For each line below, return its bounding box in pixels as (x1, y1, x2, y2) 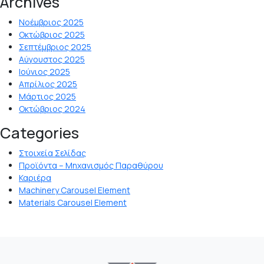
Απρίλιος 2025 (19, 78, 77, 90)
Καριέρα (19, 172, 51, 183)
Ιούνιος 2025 (19, 66, 70, 77)
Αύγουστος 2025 (19, 54, 85, 65)
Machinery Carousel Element (19, 184, 130, 196)
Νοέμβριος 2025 (19, 16, 84, 28)
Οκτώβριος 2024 (19, 103, 85, 114)
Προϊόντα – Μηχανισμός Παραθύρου (19, 160, 163, 171)
